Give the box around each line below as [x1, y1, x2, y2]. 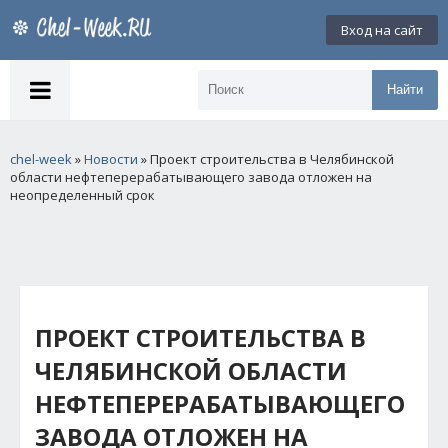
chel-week [10, 150, 72, 168]
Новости [84, 150, 138, 168]
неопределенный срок [10, 186, 155, 204]
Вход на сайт [341, 21, 423, 39]
